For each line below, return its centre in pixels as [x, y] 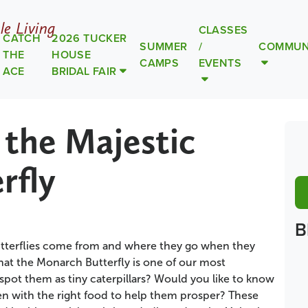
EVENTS [220, 63]
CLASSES [223, 30]
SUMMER [164, 46]
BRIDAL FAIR [84, 71]
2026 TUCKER [89, 38]
